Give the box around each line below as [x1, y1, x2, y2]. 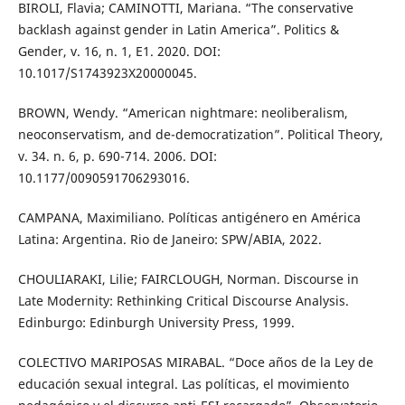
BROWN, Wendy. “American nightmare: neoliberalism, [17, 104, 348, 122]
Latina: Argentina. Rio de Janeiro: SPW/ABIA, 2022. [17, 231, 322, 249]
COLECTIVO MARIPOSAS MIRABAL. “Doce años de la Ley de [17, 353, 373, 372]
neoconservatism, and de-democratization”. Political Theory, [17, 126, 383, 144]
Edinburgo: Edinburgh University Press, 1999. [17, 314, 295, 332]
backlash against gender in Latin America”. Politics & [17, 21, 339, 39]
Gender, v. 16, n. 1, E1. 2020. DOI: [17, 42, 221, 61]
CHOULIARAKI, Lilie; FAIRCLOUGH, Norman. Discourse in [17, 270, 359, 288]
